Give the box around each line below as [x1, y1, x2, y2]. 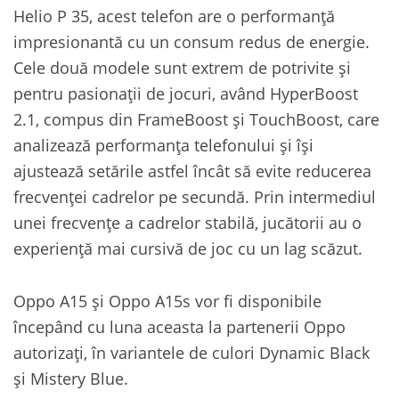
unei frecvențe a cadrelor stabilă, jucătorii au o [13, 210, 362, 233]
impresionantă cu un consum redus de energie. [13, 29, 370, 53]
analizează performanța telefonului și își [13, 133, 313, 156]
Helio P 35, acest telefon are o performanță [13, 4, 335, 27]
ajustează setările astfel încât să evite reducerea [13, 159, 371, 182]
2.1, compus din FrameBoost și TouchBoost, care [13, 107, 379, 130]
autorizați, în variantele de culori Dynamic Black [13, 340, 370, 363]
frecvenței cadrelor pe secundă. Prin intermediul [13, 184, 376, 208]
